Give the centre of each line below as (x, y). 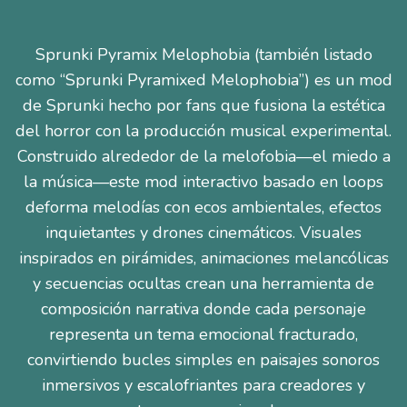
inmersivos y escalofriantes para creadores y (203, 385)
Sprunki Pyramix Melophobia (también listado (203, 55)
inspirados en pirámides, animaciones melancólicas (203, 258)
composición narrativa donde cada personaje (203, 309)
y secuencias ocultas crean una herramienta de (203, 283)
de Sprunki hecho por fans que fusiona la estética (203, 105)
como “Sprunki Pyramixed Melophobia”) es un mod (203, 80)
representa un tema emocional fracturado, (203, 334)
